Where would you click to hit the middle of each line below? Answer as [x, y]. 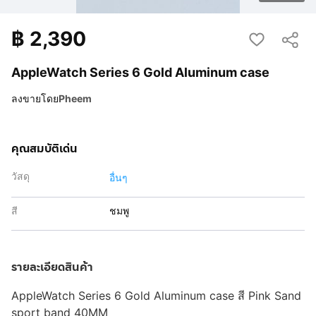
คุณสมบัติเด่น [44, 148]
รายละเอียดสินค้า [52, 267]
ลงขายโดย [35, 98]
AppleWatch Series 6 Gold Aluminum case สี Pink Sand [156, 296]
